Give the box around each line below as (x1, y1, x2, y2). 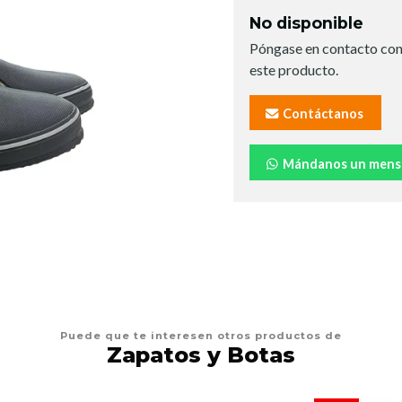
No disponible (249, 13, 363, 32)
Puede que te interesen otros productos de (60, 329, 342, 342)
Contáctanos (280, 106, 363, 122)
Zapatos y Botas (107, 342, 295, 368)
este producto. (249, 61, 338, 78)
